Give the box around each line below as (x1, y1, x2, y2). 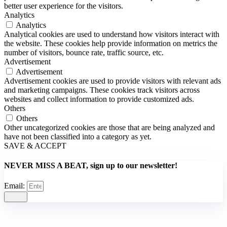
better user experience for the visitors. (4, 1, 123, 10)
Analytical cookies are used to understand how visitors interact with (4, 29, 219, 39)
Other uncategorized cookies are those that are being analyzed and (4, 123, 215, 132)
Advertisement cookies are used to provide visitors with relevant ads (4, 76, 221, 85)
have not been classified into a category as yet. (4, 132, 152, 141)
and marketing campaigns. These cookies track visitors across (4, 85, 200, 94)
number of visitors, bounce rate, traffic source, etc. (4, 48, 164, 57)
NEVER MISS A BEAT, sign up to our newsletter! (4, 161, 177, 170)
